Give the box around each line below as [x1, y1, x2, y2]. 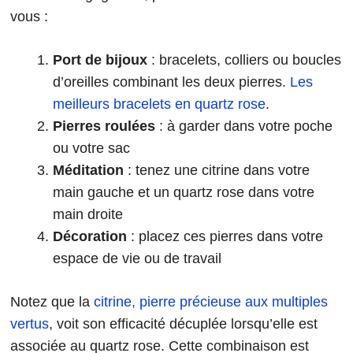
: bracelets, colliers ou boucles [147, 52, 341, 69]
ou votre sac [53, 140, 130, 157]
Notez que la [10, 294, 94, 310]
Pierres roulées [53, 118, 155, 135]
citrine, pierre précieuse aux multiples [94, 294, 328, 310]
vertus [10, 316, 49, 333]
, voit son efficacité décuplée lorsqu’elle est [49, 316, 318, 333]
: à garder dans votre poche [155, 118, 333, 135]
